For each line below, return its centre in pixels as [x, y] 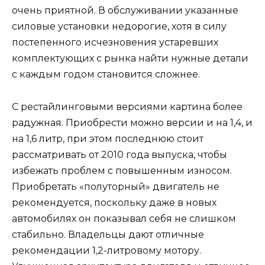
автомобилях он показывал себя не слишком [124, 218]
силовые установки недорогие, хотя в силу [119, 27]
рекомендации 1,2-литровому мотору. [106, 250]
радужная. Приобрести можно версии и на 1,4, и [132, 122]
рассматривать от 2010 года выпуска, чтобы [119, 154]
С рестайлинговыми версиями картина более [127, 106]
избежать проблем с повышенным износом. [122, 170]
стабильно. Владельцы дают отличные [108, 234]
